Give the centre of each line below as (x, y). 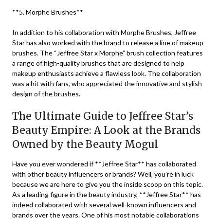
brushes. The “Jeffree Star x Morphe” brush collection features (108, 53)
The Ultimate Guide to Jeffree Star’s (103, 116)
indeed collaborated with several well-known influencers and (104, 205)
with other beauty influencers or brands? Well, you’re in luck (103, 174)
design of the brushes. (46, 94)
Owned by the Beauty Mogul (85, 144)
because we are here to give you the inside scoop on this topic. (108, 184)
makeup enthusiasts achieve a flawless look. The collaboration (107, 73)
